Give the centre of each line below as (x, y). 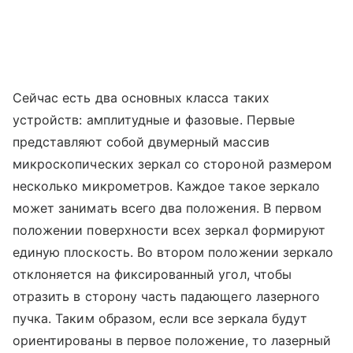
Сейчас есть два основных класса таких (141, 98)
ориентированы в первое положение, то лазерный (172, 341)
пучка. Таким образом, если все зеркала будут (160, 319)
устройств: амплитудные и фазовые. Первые (154, 120)
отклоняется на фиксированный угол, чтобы (152, 275)
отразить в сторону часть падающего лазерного (167, 297)
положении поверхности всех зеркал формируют (169, 230)
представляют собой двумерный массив (141, 142)
